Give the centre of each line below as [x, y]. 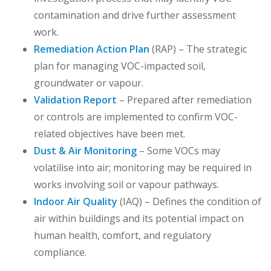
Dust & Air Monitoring [85, 151]
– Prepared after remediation [184, 100]
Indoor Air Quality [76, 201]
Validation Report [75, 100]
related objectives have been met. [109, 134]
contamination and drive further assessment [135, 15]
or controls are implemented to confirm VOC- [136, 117]
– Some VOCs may [178, 151]
